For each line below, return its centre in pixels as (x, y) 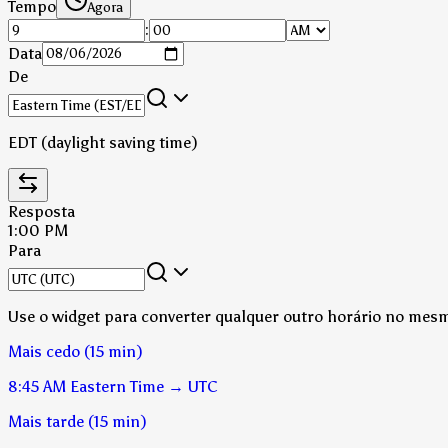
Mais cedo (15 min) (75, 351)
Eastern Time (117, 386)
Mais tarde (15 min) (77, 421)
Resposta (41, 211)
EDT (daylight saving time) (103, 142)
